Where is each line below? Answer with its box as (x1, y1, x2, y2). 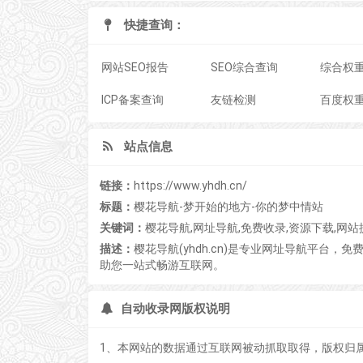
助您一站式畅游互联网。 (99, 258, 224, 271)
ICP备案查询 (100, 93, 164, 106)
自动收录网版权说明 (117, 301, 230, 316)
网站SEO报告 (100, 61, 169, 74)
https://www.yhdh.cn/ (133, 179, 247, 192)
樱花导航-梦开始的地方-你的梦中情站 (133, 200, 323, 213)
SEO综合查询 (210, 61, 278, 74)
